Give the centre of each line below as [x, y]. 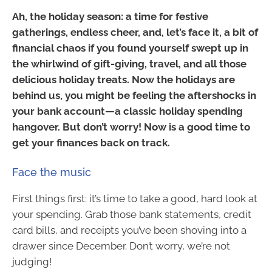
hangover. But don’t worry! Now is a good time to [131, 127]
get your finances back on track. [91, 142]
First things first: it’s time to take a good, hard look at [135, 199]
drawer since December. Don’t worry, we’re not [121, 246]
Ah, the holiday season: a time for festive [110, 16]
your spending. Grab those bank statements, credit [132, 215]
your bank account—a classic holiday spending [127, 111]
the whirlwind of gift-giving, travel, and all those [129, 63]
